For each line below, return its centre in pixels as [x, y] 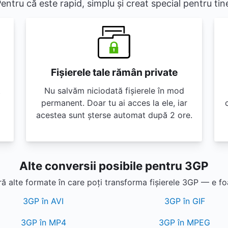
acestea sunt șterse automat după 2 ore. [114, 115]
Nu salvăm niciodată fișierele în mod [114, 91]
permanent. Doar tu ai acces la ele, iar [114, 103]
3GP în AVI [44, 201]
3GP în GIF [184, 201]
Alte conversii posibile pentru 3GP [114, 166]
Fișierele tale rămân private [114, 72]
